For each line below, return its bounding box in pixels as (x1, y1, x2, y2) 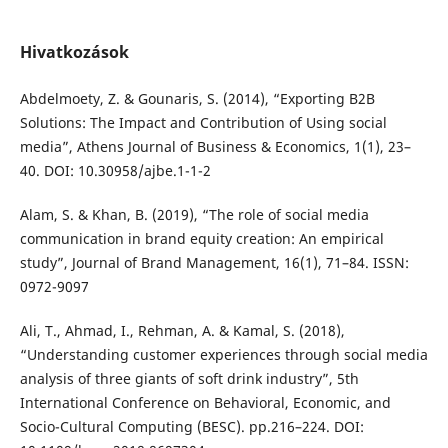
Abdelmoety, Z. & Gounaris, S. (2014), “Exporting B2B (19, 89, 375, 109)
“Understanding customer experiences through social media (19, 345, 428, 365)
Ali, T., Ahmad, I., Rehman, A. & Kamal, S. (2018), (19, 321, 345, 341)
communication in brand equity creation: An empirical (19, 229, 384, 249)
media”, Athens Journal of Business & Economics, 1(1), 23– (19, 137, 411, 157)
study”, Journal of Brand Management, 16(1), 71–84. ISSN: (19, 253, 409, 273)
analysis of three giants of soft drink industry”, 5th (19, 369, 359, 389)
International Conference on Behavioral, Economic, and (19, 393, 391, 413)
